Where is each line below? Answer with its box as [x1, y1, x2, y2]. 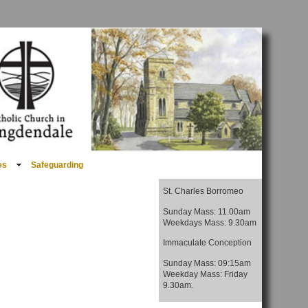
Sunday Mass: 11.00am [162, 207, 250, 217]
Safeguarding [31, 160, 84, 170]
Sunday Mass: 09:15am [162, 258, 251, 268]
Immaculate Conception [162, 238, 252, 247]
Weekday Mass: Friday [162, 269, 247, 279]
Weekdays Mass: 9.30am [162, 218, 256, 228]
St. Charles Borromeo [162, 186, 243, 196]
